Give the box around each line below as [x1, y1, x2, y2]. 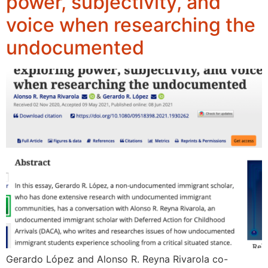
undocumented [6, 36, 144, 60]
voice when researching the [6, 13, 255, 37]
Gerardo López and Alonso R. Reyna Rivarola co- [6, 253, 228, 266]
